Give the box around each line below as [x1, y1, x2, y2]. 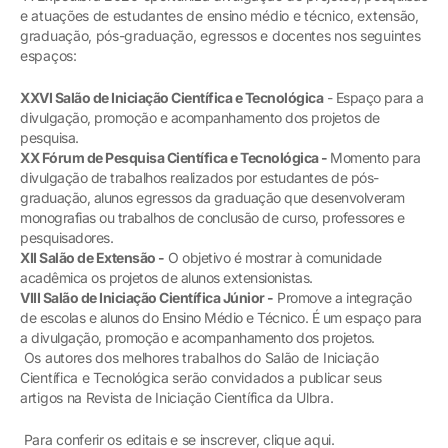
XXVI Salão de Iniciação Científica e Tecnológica [20, 88, 323, 106]
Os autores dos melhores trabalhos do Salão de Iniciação [20, 348, 379, 366]
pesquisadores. [20, 228, 120, 246]
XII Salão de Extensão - [20, 248, 165, 266]
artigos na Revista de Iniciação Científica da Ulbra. [20, 388, 338, 406]
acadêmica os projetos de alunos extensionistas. [20, 268, 316, 286]
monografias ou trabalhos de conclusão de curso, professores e [20, 208, 405, 226]
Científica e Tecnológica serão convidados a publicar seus [20, 368, 382, 386]
